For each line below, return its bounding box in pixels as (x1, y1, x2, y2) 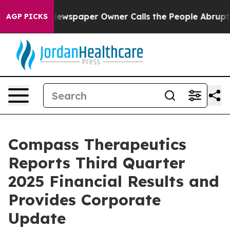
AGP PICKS (6, 12, 48, 21)
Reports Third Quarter (8, 153, 185, 172)
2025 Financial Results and (8, 171, 219, 191)
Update (8, 208, 66, 228)
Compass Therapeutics (8, 135, 186, 154)
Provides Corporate (8, 190, 161, 209)
